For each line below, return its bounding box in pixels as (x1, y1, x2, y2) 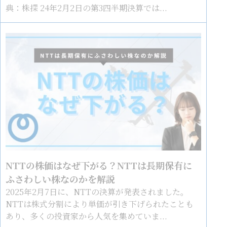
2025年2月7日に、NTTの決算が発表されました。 (6, 185, 189, 198)
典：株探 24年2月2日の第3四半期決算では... (6, 2, 168, 14)
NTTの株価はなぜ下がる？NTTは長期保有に (6, 158, 193, 172)
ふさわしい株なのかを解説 (6, 172, 116, 185)
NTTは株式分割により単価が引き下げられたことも (6, 198, 194, 210)
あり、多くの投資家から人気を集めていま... (6, 210, 168, 222)
